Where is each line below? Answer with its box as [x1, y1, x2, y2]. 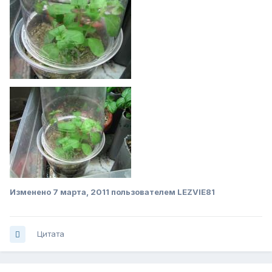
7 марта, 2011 [53, 187, 109, 197]
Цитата [37, 229, 64, 239]
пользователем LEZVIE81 [109, 187, 215, 197]
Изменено [10, 187, 53, 197]
